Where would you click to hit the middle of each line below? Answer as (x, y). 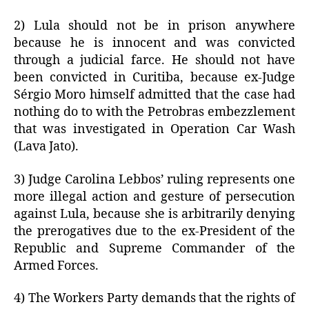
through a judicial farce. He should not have (154, 61)
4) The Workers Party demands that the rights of (154, 299)
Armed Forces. (56, 266)
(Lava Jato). (46, 147)
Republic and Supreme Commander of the (154, 248)
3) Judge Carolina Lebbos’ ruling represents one (154, 179)
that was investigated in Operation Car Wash (154, 130)
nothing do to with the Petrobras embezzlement (154, 112)
